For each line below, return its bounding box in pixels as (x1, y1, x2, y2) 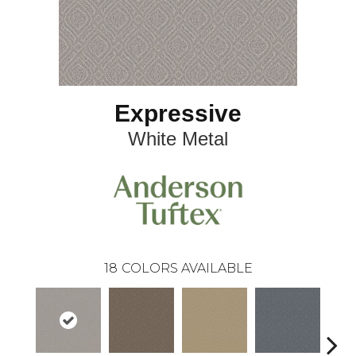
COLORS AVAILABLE (121, 260, 253, 276)
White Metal (128, 128, 228, 150)
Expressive (114, 100, 242, 127)
